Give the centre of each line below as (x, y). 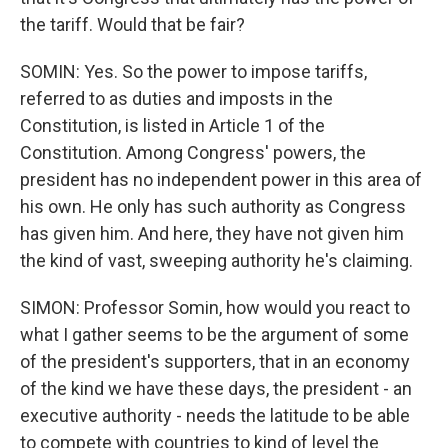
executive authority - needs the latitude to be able (215, 415)
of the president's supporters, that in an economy (215, 361)
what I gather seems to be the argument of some (214, 334)
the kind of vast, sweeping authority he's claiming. (216, 260)
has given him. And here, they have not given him (212, 233)
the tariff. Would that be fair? (132, 24)
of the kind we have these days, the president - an (216, 388)
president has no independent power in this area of (221, 179)
